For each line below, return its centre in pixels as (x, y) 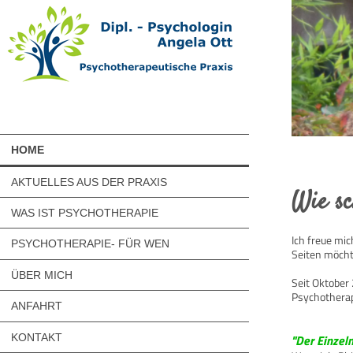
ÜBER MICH (42, 275)
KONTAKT (37, 337)
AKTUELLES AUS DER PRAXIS (89, 182)
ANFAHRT (37, 306)
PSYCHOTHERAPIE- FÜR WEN (91, 244)
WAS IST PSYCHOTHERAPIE (85, 212)
